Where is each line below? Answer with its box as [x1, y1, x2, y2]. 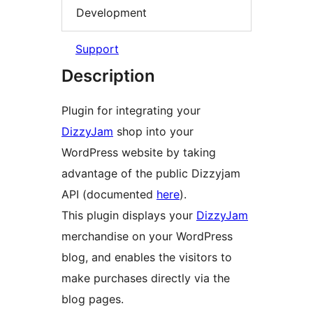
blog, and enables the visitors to [61, 250, 232, 265]
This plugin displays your [61, 208, 196, 223]
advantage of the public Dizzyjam [61, 166, 240, 181]
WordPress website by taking [61, 145, 216, 160]
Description [61, 66, 155, 87]
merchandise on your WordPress [61, 229, 233, 244]
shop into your [113, 124, 194, 139]
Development [76, 5, 147, 20]
